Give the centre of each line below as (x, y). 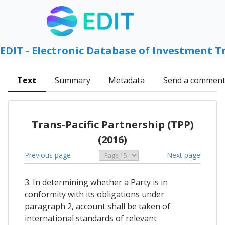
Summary (72, 81)
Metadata (127, 81)
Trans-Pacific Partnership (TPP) (113, 124)
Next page (184, 155)
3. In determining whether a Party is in (96, 183)
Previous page (48, 155)
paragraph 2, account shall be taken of (97, 207)
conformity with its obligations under (94, 195)
